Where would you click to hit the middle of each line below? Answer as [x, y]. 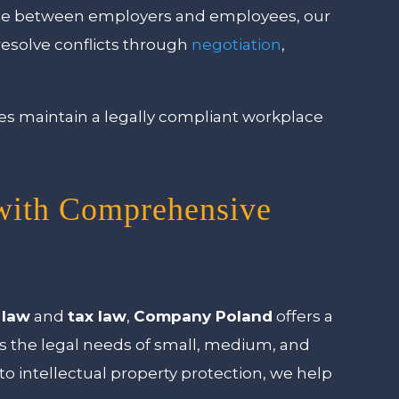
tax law [98, 316]
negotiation [237, 45]
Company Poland [204, 316]
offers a [303, 316]
